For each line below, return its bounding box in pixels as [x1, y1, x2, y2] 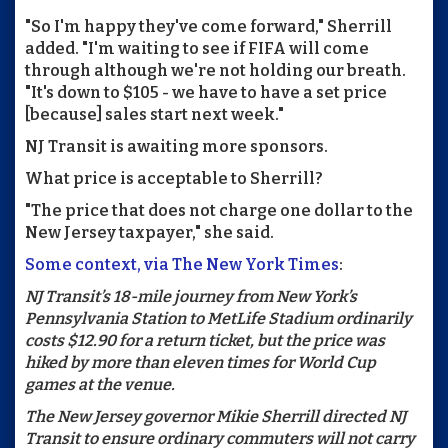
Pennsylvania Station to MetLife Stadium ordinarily [25, 309, 412, 329]
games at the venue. [25, 375, 175, 395]
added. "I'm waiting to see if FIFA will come [25, 39, 369, 59]
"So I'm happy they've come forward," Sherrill [25, 17, 392, 37]
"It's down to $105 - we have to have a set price [25, 83, 387, 103]
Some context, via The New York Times [25, 255, 339, 275]
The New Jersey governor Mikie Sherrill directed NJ [25, 407, 406, 427]
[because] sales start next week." [25, 105, 284, 125]
